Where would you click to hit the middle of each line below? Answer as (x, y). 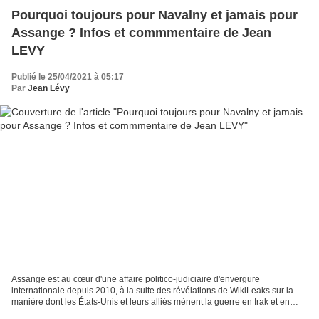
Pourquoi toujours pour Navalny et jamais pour (155, 15)
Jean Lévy (49, 89)
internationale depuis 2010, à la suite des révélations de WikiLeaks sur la (152, 290)
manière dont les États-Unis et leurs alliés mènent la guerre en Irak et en (151, 302)
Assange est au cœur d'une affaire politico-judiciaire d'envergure (136, 279)
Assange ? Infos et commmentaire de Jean (141, 33)
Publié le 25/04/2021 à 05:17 (68, 77)
